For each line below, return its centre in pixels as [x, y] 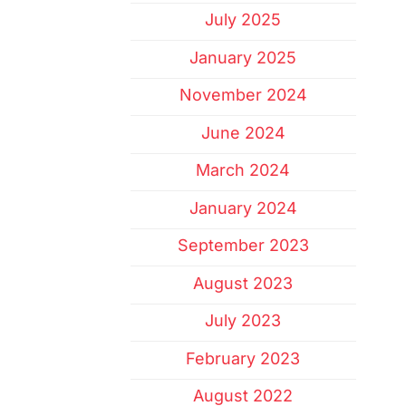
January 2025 [243, 57]
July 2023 [243, 321]
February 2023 [243, 358]
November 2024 [243, 95]
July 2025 [243, 20]
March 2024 [243, 170]
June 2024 [243, 132]
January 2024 [243, 208]
